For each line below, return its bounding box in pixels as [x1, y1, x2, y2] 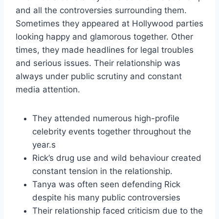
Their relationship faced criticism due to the [32, 205, 203, 216]
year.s [32, 139, 56, 150]
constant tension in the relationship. [32, 166, 173, 176]
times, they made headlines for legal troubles [16, 44, 194, 55]
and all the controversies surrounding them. [16, 5, 187, 15]
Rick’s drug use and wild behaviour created [32, 153, 201, 163]
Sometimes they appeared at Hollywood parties [16, 18, 203, 28]
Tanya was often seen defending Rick [32, 179, 180, 189]
